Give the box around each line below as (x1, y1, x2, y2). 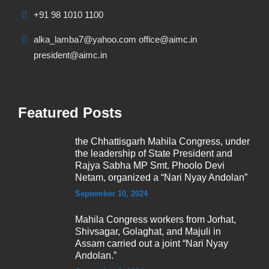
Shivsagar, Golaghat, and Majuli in (75, 226, 221, 237)
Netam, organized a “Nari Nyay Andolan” (75, 172, 247, 183)
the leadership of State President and (75, 148, 232, 159)
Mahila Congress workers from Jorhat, (75, 214, 236, 225)
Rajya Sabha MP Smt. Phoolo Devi (75, 160, 225, 171)
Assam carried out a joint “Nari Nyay (75, 238, 228, 249)
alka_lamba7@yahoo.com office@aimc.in (34, 34, 197, 44)
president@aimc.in (34, 50, 107, 60)
